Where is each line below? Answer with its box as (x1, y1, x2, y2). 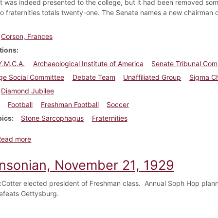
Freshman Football (40, 100, 99, 109)
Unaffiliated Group (123, 73, 182, 81)
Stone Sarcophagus (20, 113, 84, 122)
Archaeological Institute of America (33, 59, 144, 68)
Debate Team (72, 73, 115, 81)
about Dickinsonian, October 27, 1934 (31, 134, 151, 143)
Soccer (107, 100, 129, 109)
